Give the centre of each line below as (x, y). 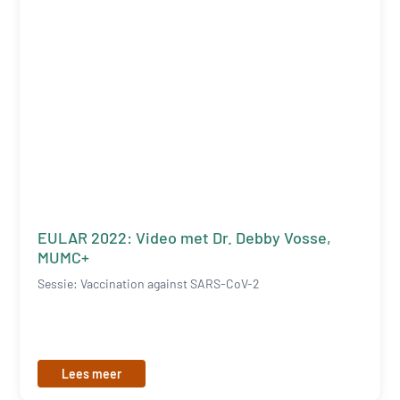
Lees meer (92, 373)
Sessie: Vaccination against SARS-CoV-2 (149, 283)
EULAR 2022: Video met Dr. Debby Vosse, (185, 237)
